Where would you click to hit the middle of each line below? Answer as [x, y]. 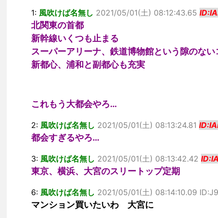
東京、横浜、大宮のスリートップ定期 [106, 171]
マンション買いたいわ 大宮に [92, 205]
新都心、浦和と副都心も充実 [88, 64]
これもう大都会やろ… [74, 104]
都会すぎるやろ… [65, 137]
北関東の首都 [57, 25]
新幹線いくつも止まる [75, 38]
